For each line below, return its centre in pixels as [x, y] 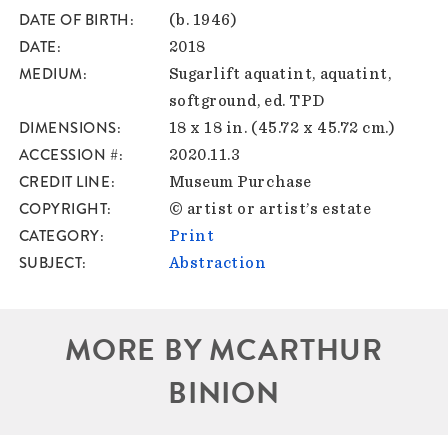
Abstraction [217, 263]
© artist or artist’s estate [270, 209]
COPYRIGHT [63, 209]
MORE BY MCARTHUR [224, 350]
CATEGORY [59, 236]
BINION [224, 393]
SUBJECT [50, 263]
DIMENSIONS [68, 128]
